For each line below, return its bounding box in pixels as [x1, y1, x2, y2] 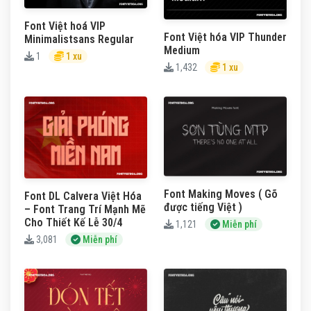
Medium [164, 43, 200, 57]
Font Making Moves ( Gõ [164, 187, 278, 201]
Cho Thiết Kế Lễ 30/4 [24, 215, 122, 229]
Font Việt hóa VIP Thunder [164, 30, 287, 44]
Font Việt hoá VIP [24, 19, 106, 33]
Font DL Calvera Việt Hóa [24, 189, 142, 203]
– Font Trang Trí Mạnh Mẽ [24, 202, 146, 216]
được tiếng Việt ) [164, 200, 242, 214]
